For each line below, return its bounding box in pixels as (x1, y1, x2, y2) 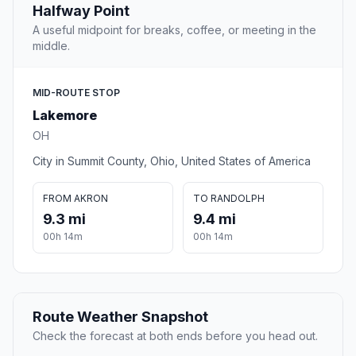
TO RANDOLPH (193, 192, 265, 205)
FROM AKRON (43, 192, 108, 205)
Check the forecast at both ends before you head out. (33, 329, 318, 343)
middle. (33, 39, 70, 53)
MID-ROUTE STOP (33, 87, 120, 99)
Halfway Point (33, 2, 130, 20)
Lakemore (33, 107, 97, 124)
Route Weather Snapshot (33, 308, 208, 326)
